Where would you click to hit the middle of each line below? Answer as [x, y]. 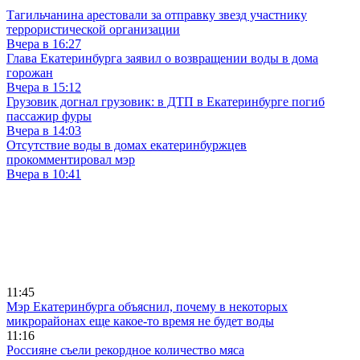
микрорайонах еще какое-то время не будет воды [140, 321]
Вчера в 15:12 [44, 88]
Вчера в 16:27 [44, 44]
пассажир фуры [49, 117]
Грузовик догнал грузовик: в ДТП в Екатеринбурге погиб [166, 102]
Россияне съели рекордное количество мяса [125, 350]
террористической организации [93, 30]
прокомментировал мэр [71, 160]
